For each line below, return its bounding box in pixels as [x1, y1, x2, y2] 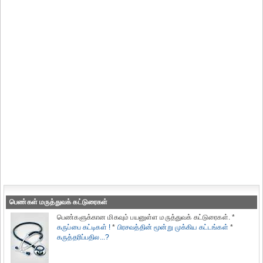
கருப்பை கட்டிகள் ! [57, 223, 111, 231]
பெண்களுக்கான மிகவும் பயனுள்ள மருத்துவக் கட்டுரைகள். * [57, 213, 235, 221]
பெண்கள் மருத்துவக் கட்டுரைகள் [8, 198, 108, 206]
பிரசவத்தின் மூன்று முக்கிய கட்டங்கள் [117, 223, 228, 231]
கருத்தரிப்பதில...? [57, 233, 112, 241]
